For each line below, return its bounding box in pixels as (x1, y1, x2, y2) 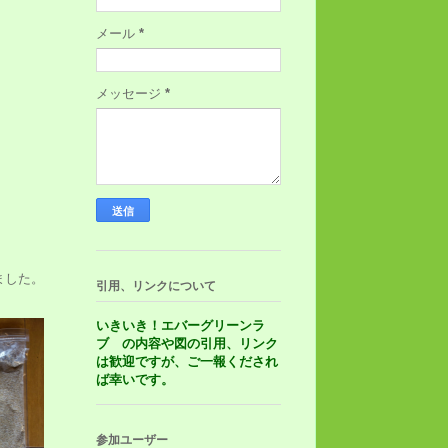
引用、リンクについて (96, 279, 216, 294)
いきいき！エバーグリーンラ (96, 318, 265, 334)
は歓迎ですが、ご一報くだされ (96, 354, 278, 370)
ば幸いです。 (96, 372, 187, 388)
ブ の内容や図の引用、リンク (96, 336, 278, 352)
